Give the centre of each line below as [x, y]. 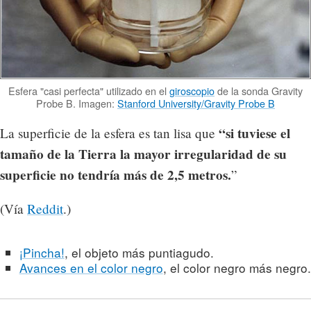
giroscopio [192, 90]
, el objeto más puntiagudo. [139, 252]
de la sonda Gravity [259, 90]
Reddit [45, 209]
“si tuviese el [254, 133]
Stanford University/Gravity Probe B [196, 103]
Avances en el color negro [91, 267]
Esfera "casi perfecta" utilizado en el [89, 90]
